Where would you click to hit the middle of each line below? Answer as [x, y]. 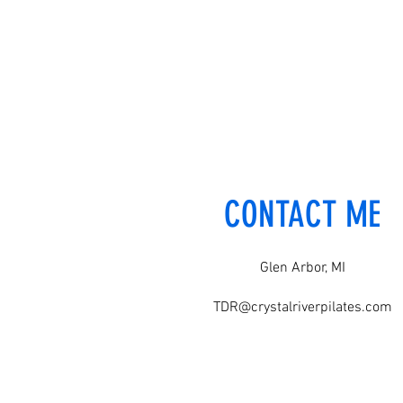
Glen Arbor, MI [302, 268]
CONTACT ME [302, 215]
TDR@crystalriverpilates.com [302, 308]
